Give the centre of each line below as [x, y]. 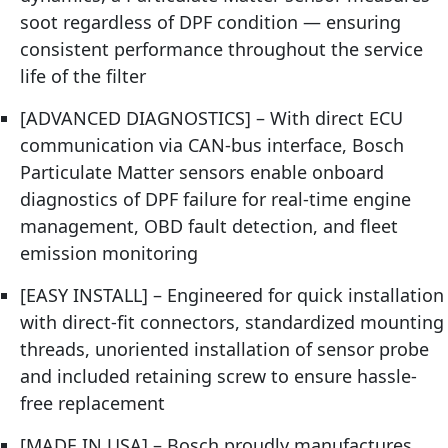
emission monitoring [109, 253]
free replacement [92, 403]
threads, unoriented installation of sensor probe [224, 349]
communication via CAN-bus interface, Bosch [212, 145]
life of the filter [83, 76]
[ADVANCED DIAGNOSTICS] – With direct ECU [211, 118]
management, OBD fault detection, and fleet [209, 226]
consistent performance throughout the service [221, 49]
